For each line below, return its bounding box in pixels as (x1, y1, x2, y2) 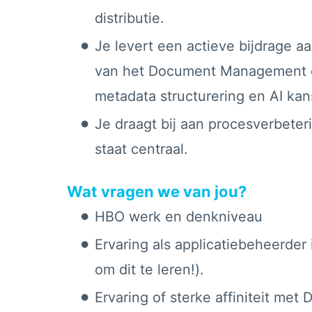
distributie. (95, 10, 169, 27)
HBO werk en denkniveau (95, 208, 263, 226)
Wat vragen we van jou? (67, 182, 247, 201)
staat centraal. (95, 141, 192, 158)
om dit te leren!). (95, 261, 204, 279)
